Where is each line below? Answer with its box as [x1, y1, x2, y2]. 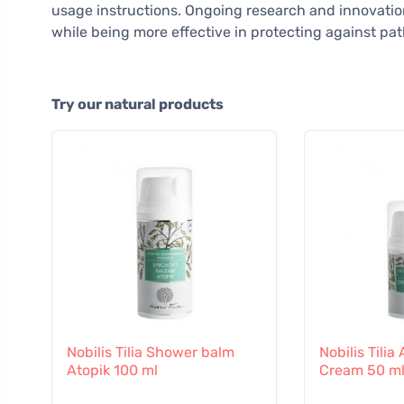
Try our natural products [51, 96, 224, 114]
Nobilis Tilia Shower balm [67, 344, 234, 362]
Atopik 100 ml [67, 362, 158, 380]
